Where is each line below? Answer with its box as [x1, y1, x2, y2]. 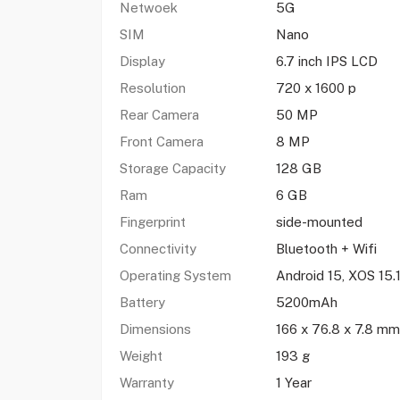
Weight [119, 348, 162, 363]
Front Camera [119, 134, 204, 149]
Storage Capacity [119, 161, 226, 176]
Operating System [119, 268, 231, 283]
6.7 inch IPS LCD [275, 54, 378, 69]
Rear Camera [119, 107, 199, 122]
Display [119, 54, 165, 69]
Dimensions [119, 321, 191, 337]
